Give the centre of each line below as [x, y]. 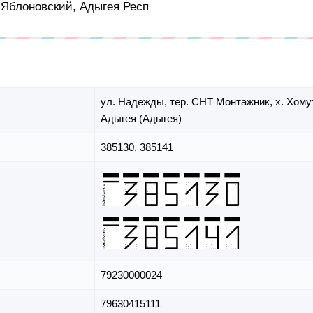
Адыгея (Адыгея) [141, 119]
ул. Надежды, [135, 102]
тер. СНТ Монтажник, [223, 102]
